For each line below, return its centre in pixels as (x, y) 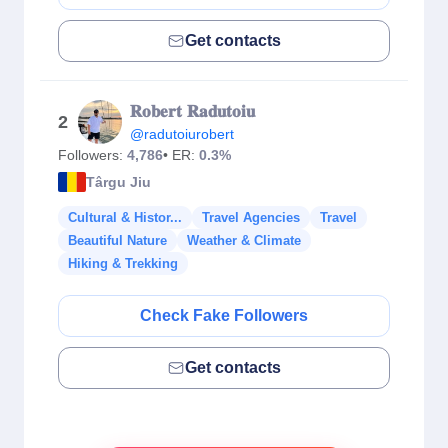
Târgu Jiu (118, 181)
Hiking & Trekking (123, 263)
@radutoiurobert (182, 134)
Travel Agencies (251, 217)
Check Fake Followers (224, 315)
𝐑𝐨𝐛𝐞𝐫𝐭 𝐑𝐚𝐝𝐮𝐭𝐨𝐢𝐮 (192, 111)
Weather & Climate (244, 240)
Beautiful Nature (117, 240)
